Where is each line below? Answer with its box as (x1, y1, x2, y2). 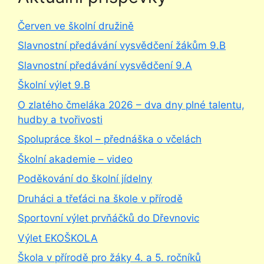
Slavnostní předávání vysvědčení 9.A (18, 59, 192, 71)
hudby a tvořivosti (18, 113, 103, 126)
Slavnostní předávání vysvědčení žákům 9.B (18, 39, 226, 52)
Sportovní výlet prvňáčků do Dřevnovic (18, 212, 199, 225)
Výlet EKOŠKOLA (18, 232, 98, 244)
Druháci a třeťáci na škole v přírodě (18, 192, 183, 204)
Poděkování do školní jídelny (18, 173, 152, 185)
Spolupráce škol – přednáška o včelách (18, 133, 202, 146)
